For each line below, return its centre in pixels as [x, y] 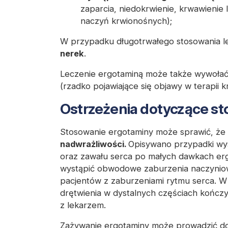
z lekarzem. [83, 205]
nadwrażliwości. [94, 144]
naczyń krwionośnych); [126, 21]
